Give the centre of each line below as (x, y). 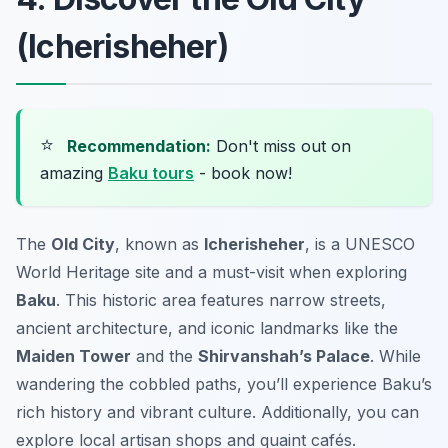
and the (164, 355)
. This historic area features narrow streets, (221, 299)
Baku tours (151, 172)
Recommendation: (139, 145)
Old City (83, 243)
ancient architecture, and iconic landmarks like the (207, 327)
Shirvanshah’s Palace (284, 355)
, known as (159, 243)
